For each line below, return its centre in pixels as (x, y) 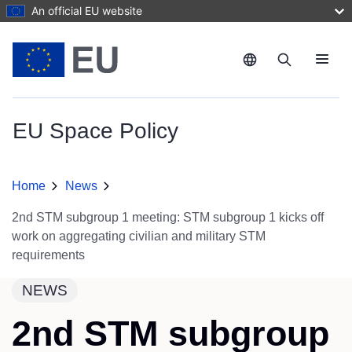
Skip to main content (62, 8)
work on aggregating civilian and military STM (139, 236)
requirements (48, 255)
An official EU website (87, 11)
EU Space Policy (95, 130)
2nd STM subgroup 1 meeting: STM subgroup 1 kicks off (168, 218)
